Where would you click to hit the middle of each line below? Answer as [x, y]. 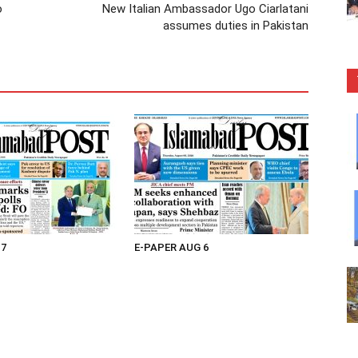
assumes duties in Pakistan [234, 26]
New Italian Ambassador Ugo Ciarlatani [205, 9]
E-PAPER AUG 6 [171, 247]
